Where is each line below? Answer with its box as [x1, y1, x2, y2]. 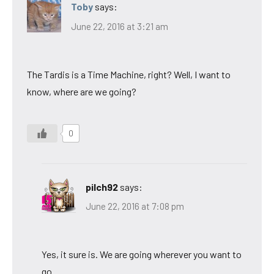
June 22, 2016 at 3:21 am [71, 20, 168, 32]
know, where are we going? [27, 85, 136, 97]
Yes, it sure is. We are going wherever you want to [42, 248, 242, 261]
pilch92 [86, 180, 118, 193]
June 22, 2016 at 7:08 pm [86, 201, 184, 212]
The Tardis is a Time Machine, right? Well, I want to [27, 68, 231, 80]
